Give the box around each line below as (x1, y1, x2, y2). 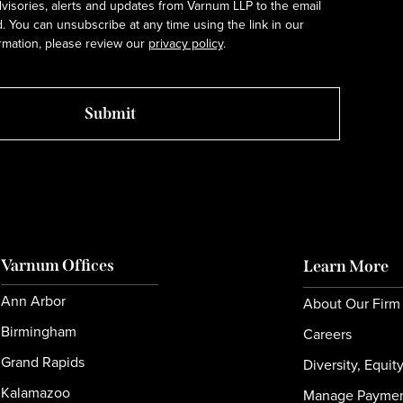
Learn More (303, 256, 390, 276)
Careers (303, 324, 353, 345)
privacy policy (148, 34, 223, 53)
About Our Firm (303, 293, 401, 314)
